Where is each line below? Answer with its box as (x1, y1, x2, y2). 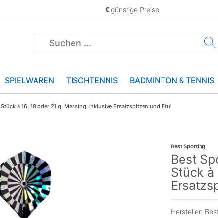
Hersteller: (171, 207, 205, 216)
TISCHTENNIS (66, 75, 118, 85)
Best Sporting (171, 143, 205, 150)
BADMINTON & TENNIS (130, 75, 214, 85)
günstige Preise (109, 5, 159, 14)
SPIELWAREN (5, 75, 54, 85)
